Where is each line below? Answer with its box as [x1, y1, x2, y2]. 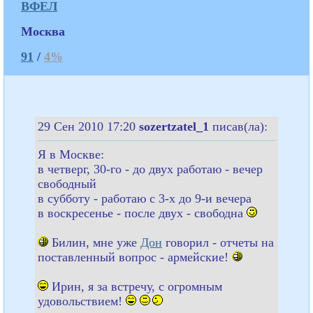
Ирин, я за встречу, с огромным [48, 279, 222, 293]
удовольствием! [38, 293, 126, 308]
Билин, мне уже [48, 235, 140, 249]
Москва [21, 24, 65, 38]
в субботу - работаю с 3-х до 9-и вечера [38, 191, 252, 205]
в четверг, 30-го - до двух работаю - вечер [38, 161, 263, 176]
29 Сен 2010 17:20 [38, 119, 139, 133]
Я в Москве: [38, 147, 104, 161]
